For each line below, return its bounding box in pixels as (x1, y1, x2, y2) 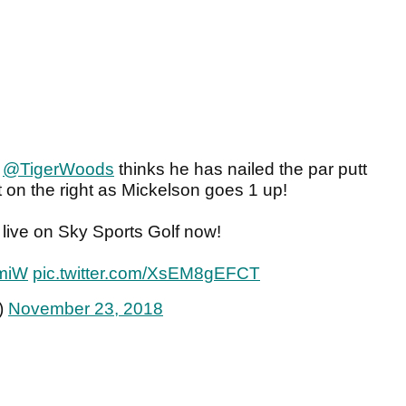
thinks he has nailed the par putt (114, 159, 367, 179)
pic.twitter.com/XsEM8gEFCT (33, 264, 260, 284)
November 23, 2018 (8, 299, 163, 319)
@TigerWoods (3, 159, 114, 179)
